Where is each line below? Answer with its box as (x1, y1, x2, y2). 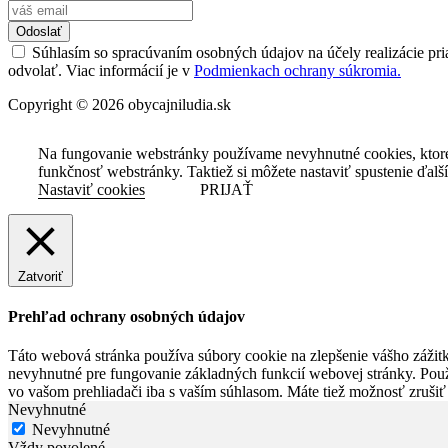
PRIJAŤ (200, 180, 253, 198)
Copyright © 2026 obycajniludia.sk (8, 95, 231, 113)
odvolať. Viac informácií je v (8, 61, 194, 79)
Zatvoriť (18, 268, 63, 284)
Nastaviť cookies (38, 180, 145, 198)
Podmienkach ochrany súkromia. (194, 61, 401, 79)
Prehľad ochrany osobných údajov (8, 307, 245, 325)
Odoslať (16, 23, 62, 39)
